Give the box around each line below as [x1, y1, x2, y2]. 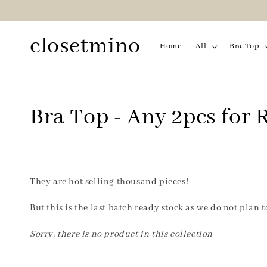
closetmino [30, 32, 141, 61]
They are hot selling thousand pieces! [30, 176, 189, 187]
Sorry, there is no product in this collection [30, 228, 213, 240]
